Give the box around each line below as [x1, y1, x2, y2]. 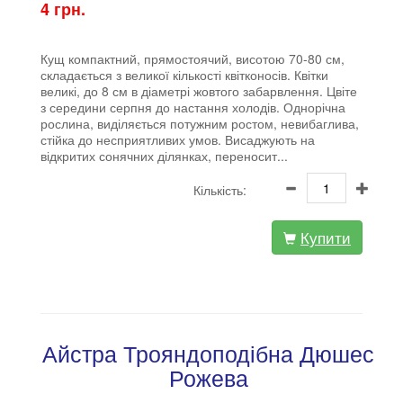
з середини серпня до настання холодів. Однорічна [40, 97, 345, 116]
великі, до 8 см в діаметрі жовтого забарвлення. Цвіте [40, 81, 357, 100]
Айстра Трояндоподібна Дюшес [42, 336, 374, 369]
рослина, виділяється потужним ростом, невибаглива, [40, 113, 359, 132]
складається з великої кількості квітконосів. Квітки [40, 65, 328, 84]
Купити [300, 225, 351, 248]
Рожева [168, 360, 248, 393]
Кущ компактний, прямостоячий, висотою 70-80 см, [40, 49, 345, 67]
